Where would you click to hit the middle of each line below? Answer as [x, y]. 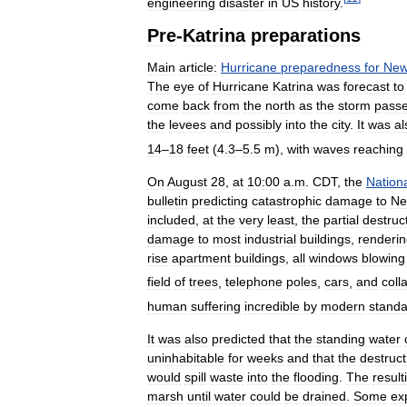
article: [198, 67]
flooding [316, 377]
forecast [367, 86]
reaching [378, 149]
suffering [216, 306]
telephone [254, 282]
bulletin [168, 200]
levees [188, 124]
